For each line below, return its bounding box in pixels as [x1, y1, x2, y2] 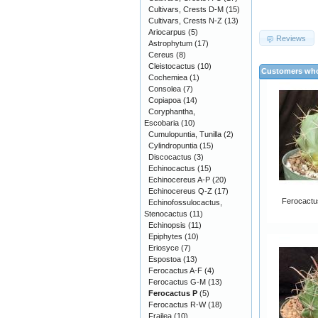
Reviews [276, 33, 307, 43]
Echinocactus [148, 164, 195, 172]
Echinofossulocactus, [148, 198, 222, 207]
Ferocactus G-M [148, 278, 206, 286]
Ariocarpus [148, 28, 186, 36]
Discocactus [148, 153, 192, 161]
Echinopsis [148, 221, 186, 229]
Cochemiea [148, 73, 187, 82]
